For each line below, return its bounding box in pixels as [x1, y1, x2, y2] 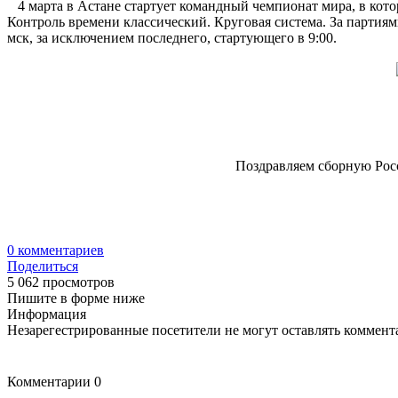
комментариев [14, 242, 104, 258]
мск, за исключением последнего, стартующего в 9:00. [7, 29, 337, 45]
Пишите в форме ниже [7, 290, 145, 306]
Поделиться [7, 258, 78, 274]
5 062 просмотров [7, 274, 115, 290]
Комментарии [7, 373, 94, 389]
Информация [7, 306, 86, 322]
